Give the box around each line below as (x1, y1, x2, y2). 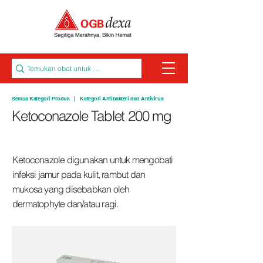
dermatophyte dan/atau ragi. (12, 198, 119, 210)
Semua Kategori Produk (12, 95, 72, 102)
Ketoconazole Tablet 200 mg (12, 107, 171, 124)
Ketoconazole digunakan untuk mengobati (12, 154, 173, 166)
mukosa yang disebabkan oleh (12, 183, 130, 195)
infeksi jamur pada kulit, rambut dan (12, 168, 146, 180)
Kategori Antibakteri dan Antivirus (80, 95, 164, 102)
